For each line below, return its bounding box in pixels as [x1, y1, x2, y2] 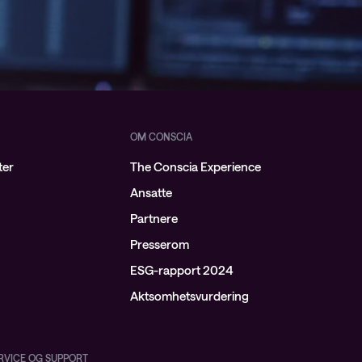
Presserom [129, 237, 189, 251]
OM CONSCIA [129, 131, 192, 142]
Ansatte [129, 185, 172, 200]
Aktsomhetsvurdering [129, 288, 249, 303]
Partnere [129, 211, 178, 225]
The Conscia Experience [129, 159, 261, 174]
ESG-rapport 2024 [129, 263, 234, 277]
